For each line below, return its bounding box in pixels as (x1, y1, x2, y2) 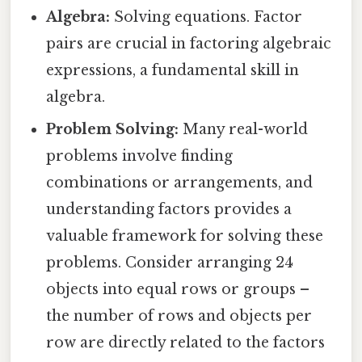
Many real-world (179, 120, 309, 139)
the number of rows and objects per (46, 307, 313, 326)
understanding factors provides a (46, 200, 293, 219)
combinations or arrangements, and (46, 174, 314, 192)
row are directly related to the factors (46, 334, 326, 352)
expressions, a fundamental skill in (46, 61, 300, 80)
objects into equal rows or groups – (46, 280, 310, 299)
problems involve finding (46, 147, 234, 166)
